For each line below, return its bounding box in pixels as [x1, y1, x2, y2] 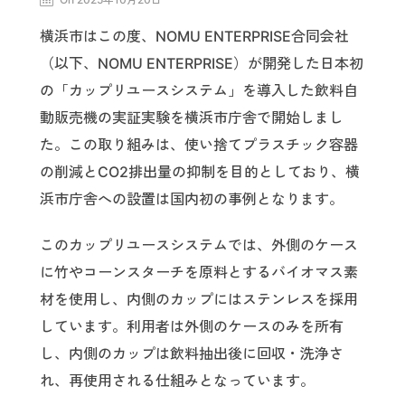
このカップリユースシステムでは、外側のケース [40, 235, 358, 254]
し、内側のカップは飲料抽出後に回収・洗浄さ [40, 344, 344, 363]
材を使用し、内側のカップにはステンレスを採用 [40, 289, 358, 308]
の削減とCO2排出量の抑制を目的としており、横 [40, 163, 360, 182]
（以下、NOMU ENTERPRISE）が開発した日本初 [40, 54, 363, 73]
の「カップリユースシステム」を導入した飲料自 [40, 81, 358, 100]
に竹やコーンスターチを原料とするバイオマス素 [40, 262, 358, 281]
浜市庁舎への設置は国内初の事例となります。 [40, 190, 344, 209]
